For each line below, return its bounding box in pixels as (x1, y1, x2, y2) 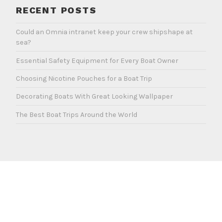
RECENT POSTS (16, 5, 97, 16)
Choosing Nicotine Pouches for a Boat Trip (16, 74, 152, 83)
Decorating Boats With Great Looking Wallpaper (16, 92, 173, 101)
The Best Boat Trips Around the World (16, 110, 137, 119)
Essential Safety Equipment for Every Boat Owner (16, 56, 178, 65)
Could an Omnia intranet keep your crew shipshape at (16, 28, 193, 37)
